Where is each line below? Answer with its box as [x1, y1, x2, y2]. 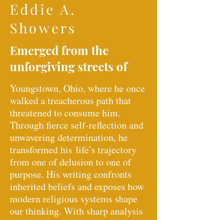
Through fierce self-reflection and [10, 118, 143, 132]
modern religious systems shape [10, 192, 137, 205]
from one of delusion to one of [10, 155, 131, 168]
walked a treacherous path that [10, 93, 131, 107]
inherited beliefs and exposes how [10, 179, 144, 193]
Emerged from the [10, 42, 109, 58]
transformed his [10, 142, 72, 156]
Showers [10, 18, 77, 37]
